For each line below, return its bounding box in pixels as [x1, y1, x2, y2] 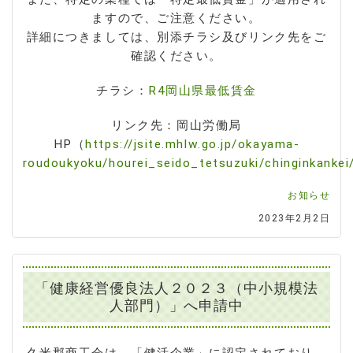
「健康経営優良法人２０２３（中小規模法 [35, 279, 318, 297]
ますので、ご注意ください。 [91, 11, 262, 26]
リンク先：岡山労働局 [111, 118, 242, 133]
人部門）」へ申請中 [109, 296, 244, 314]
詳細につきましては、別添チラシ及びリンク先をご [26, 30, 327, 45]
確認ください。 [131, 49, 222, 64]
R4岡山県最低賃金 [148, 84, 258, 98]
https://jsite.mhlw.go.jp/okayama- [85, 137, 300, 152]
